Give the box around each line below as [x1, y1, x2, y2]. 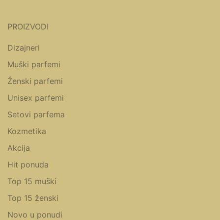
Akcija [7, 143, 30, 153]
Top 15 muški [7, 176, 56, 187]
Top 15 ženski [7, 193, 58, 203]
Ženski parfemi [7, 76, 63, 86]
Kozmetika [7, 126, 46, 137]
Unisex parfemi [7, 93, 64, 103]
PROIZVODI [7, 22, 49, 32]
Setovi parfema [7, 110, 65, 120]
